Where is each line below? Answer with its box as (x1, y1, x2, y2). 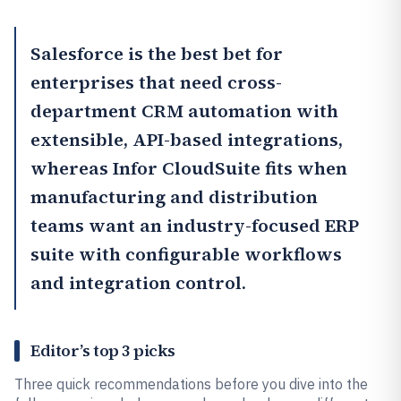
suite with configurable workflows (30, 242, 342, 267)
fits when (260, 156, 347, 181)
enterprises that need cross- (30, 70, 282, 95)
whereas (30, 156, 113, 181)
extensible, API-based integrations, (30, 127, 343, 152)
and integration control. (30, 270, 246, 295)
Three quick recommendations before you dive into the (14, 375, 368, 393)
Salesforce (30, 41, 124, 66)
